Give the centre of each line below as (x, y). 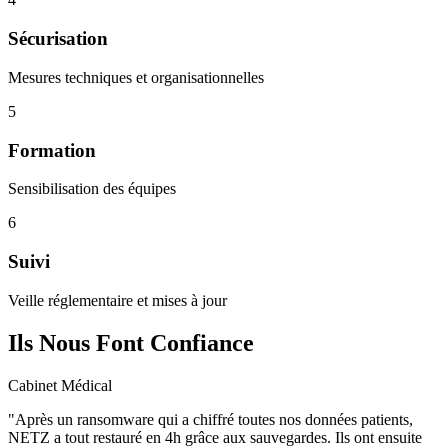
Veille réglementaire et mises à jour (117, 300)
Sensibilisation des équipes (92, 189)
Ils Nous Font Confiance (131, 342)
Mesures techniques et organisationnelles (136, 77)
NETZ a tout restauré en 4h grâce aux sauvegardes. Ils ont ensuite (215, 437)
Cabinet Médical (60, 385)
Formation (52, 150)
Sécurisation (58, 39)
